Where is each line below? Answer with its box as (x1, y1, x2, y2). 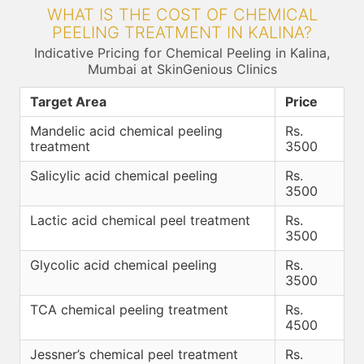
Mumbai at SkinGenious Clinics (87, 61, 277, 77)
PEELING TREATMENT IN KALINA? (52, 23, 312, 42)
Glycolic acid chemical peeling (30, 257, 217, 273)
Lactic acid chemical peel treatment (30, 212, 250, 228)
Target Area (30, 93, 106, 110)
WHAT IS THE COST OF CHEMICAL (46, 5, 318, 24)
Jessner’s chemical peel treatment (30, 346, 238, 362)
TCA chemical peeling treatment (30, 301, 228, 318)
